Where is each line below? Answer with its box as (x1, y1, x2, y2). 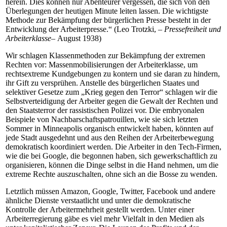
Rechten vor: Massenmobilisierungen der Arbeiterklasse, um (6, 60, 198, 69)
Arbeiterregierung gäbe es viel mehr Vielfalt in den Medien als (6, 214, 204, 223)
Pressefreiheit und (164, 25, 221, 33)
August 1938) (57, 34, 101, 43)
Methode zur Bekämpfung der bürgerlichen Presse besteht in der (6, 16, 211, 24)
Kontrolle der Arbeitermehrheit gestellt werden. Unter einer (6, 205, 194, 214)
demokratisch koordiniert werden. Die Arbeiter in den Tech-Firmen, (6, 142, 221, 151)
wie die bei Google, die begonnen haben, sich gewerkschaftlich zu (6, 152, 217, 160)
